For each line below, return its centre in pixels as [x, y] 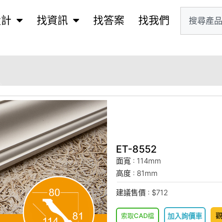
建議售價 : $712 [142, 192]
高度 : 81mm [137, 173]
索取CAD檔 [138, 215]
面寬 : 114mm [139, 161]
